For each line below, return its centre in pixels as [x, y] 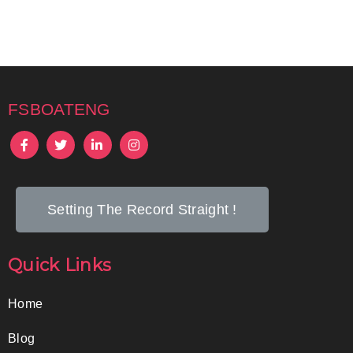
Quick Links [60, 266]
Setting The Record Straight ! [142, 210]
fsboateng [59, 107]
